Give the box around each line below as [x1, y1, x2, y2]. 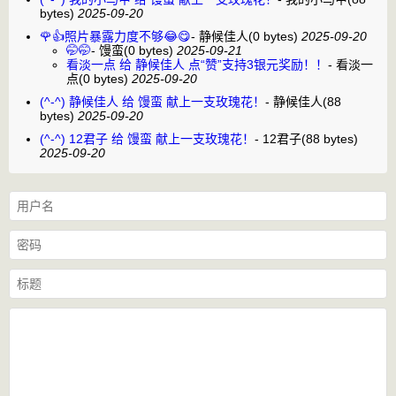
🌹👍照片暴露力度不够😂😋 [40, 28, 191, 43]
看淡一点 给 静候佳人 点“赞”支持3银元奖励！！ [66, 57, 328, 72]
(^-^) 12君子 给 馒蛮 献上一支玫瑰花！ [40, 131, 255, 146]
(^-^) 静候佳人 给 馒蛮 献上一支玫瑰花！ [40, 94, 265, 109]
